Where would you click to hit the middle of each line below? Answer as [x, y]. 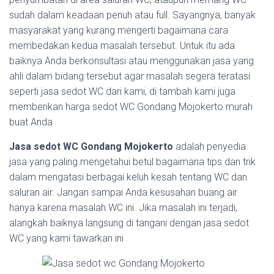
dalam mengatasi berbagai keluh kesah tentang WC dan [128, 177]
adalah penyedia [209, 146]
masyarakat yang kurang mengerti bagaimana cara [119, 30]
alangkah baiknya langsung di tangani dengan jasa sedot [129, 223]
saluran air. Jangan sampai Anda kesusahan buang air [123, 192]
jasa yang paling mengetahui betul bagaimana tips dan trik [132, 162]
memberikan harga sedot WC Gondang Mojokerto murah [131, 107]
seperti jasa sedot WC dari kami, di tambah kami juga [122, 91]
